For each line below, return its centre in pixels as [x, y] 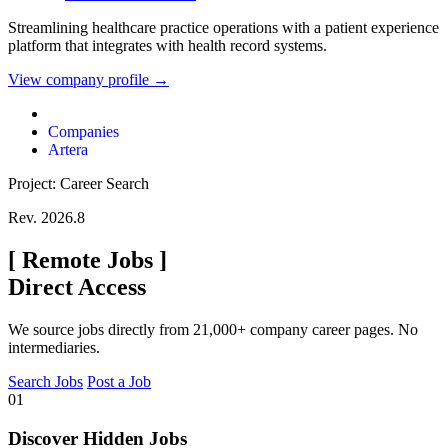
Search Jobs [45, 382]
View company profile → [88, 80]
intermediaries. [54, 348]
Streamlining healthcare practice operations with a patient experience [223, 28]
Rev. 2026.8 [46, 218]
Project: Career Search [78, 184]
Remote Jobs [87, 260]
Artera [68, 150]
